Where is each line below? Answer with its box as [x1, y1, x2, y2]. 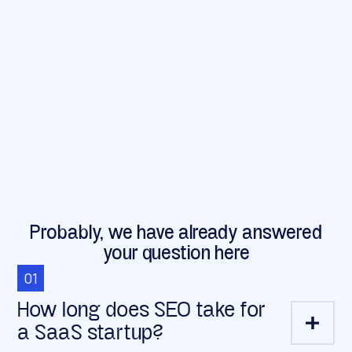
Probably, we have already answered [30, 224, 322, 244]
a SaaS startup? [17, 323, 164, 346]
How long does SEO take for [17, 300, 266, 323]
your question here [102, 244, 250, 265]
